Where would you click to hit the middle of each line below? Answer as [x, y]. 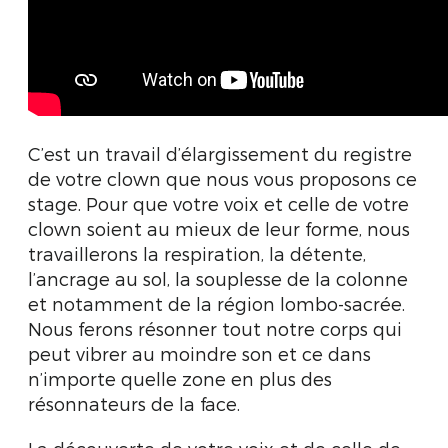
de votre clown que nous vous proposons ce [222, 178]
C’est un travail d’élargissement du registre [220, 153]
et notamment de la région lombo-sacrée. [216, 303]
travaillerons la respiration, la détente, [197, 253]
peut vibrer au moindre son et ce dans [199, 353]
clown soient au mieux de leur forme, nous [219, 228]
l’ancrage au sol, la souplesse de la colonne [218, 278]
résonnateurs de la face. [134, 403]
